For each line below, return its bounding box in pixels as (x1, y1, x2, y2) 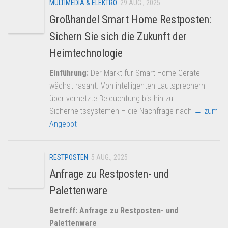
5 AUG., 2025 (91, 153, 128, 161)
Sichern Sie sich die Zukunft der (49, 30, 187, 43)
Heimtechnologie (49, 46, 123, 60)
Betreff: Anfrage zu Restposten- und (49, 205, 178, 215)
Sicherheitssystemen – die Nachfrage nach (49, 106, 194, 116)
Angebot (49, 119, 77, 129)
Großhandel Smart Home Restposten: (49, 13, 211, 26)
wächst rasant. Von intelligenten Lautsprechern (49, 80, 205, 91)
